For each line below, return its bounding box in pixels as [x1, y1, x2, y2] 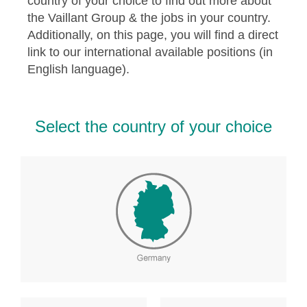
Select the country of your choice [35, 116, 272, 136]
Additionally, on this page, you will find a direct [27, 27, 278, 42]
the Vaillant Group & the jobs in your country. [27, 10, 271, 25]
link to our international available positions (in [27, 45, 273, 59]
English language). [27, 62, 130, 76]
